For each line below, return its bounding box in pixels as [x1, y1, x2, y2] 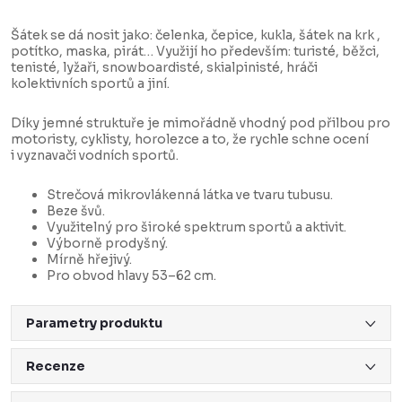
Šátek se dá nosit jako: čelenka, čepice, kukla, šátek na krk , [11, 27, 380, 44]
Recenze [26, 358, 85, 375]
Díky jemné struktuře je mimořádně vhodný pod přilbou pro [11, 115, 390, 132]
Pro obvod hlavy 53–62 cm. [47, 267, 216, 284]
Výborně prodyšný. [47, 235, 168, 252]
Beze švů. [47, 203, 105, 220]
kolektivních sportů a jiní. [11, 75, 170, 92]
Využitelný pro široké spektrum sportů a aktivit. [47, 219, 346, 236]
